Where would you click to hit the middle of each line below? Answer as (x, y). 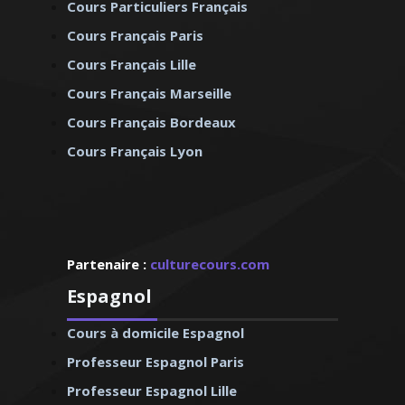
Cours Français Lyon (135, 151)
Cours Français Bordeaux (151, 122)
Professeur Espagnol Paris (155, 362)
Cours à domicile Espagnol (155, 333)
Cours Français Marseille (149, 93)
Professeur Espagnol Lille (152, 391)
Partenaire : (108, 264)
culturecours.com (210, 264)
